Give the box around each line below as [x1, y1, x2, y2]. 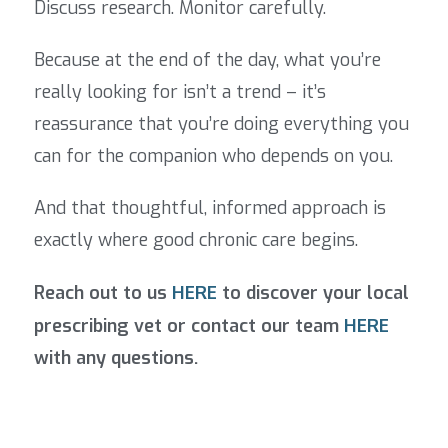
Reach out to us [34, 281, 172, 306]
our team [261, 314, 344, 339]
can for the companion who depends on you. [34, 144, 393, 169]
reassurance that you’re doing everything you [34, 112, 409, 137]
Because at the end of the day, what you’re [34, 48, 381, 73]
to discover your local [217, 281, 409, 306]
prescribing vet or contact [34, 314, 261, 339]
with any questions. [34, 346, 203, 371]
